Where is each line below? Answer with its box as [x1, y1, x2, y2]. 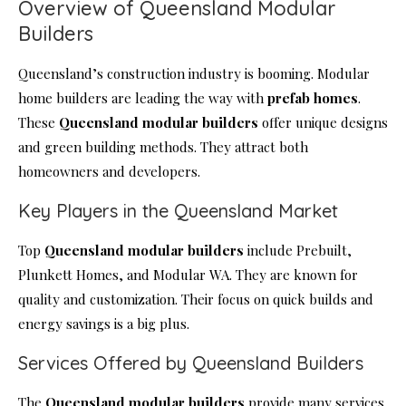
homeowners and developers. [18, 162, 200, 181]
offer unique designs [258, 113, 388, 132]
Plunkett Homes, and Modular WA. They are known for [18, 266, 358, 285]
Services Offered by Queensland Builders [18, 352, 363, 375]
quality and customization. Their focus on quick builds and [18, 290, 373, 309]
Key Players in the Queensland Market [18, 199, 338, 223]
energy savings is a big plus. [18, 314, 189, 333]
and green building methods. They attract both [18, 138, 308, 157]
